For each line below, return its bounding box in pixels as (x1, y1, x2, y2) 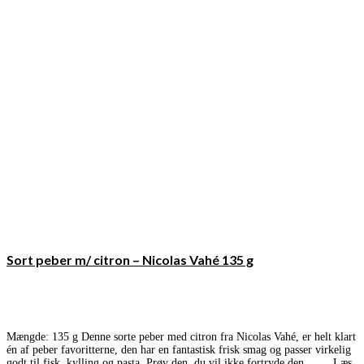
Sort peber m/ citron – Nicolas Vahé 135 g (6, 252, 253, 268)
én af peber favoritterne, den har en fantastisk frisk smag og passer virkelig (6, 344, 351, 357)
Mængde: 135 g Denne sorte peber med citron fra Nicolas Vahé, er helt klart (6, 331, 356, 344)
